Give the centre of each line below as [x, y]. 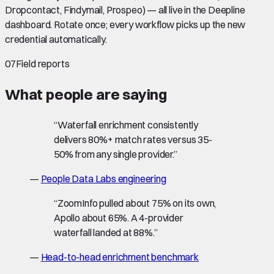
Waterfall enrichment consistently [128, 124]
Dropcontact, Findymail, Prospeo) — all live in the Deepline [125, 9]
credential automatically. [56, 39]
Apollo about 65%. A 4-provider [119, 217]
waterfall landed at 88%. [104, 232]
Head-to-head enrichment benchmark [120, 257]
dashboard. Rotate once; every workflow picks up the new [125, 24]
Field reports [43, 63]
